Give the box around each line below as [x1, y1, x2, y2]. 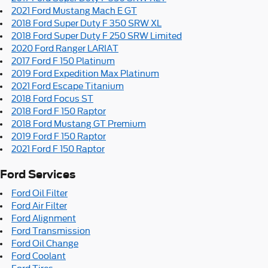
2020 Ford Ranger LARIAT [11, 44, 118, 53]
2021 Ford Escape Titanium [11, 81, 124, 91]
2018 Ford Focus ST [11, 94, 93, 103]
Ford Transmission [11, 226, 90, 236]
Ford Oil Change [11, 238, 78, 248]
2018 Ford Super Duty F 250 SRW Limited [11, 31, 182, 41]
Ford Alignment [11, 213, 76, 223]
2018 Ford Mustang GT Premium [11, 119, 146, 129]
